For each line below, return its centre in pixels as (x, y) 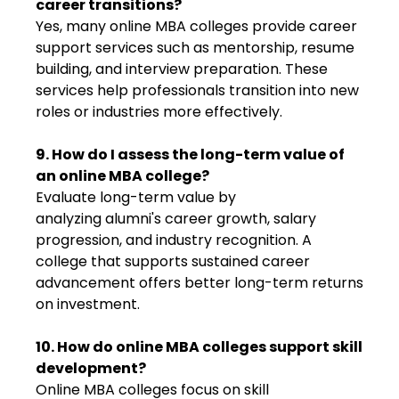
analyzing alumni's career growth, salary (176, 219)
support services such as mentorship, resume (195, 48)
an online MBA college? (122, 176)
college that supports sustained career (173, 261)
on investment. (90, 304)
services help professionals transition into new (197, 90)
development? (91, 368)
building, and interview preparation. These (182, 69)
